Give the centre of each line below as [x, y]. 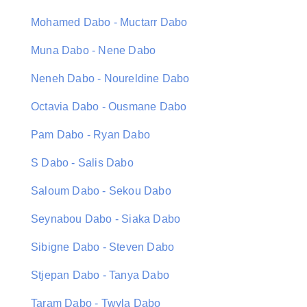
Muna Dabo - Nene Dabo [94, 50]
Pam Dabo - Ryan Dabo [90, 135]
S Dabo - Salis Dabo [82, 163]
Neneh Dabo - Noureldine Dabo [110, 78]
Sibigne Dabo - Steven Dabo [103, 247]
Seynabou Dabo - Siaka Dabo [106, 219]
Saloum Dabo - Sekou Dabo [101, 191]
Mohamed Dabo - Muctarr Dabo [109, 22]
